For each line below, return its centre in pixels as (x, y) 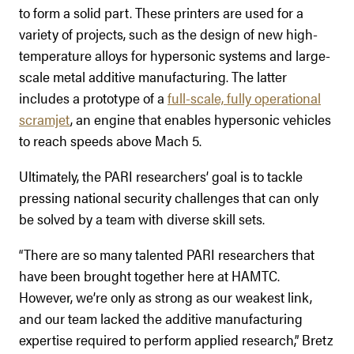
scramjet (45, 119)
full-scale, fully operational (244, 97)
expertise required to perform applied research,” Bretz (176, 339)
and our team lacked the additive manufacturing (161, 318)
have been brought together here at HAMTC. (149, 275)
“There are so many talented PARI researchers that (167, 254)
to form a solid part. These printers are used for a (161, 12)
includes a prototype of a (93, 97)
